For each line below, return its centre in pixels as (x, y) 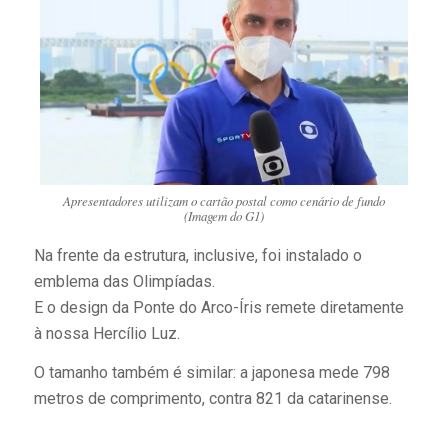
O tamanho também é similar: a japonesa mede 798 (211, 373)
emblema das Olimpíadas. (124, 281)
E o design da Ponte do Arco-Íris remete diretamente (218, 307)
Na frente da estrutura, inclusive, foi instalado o (197, 255)
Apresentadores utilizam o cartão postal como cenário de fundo (223, 201)
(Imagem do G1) (223, 216)
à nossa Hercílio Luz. (106, 333)
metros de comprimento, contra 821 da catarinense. (212, 399)
